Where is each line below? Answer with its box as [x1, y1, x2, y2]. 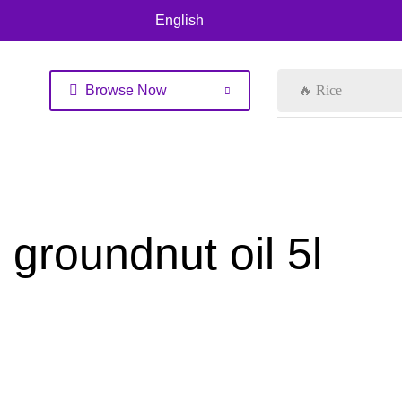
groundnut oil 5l [13, 229, 322, 279]
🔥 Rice [298, 83, 343, 98]
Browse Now [85, 83, 167, 98]
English [155, 13, 204, 28]
